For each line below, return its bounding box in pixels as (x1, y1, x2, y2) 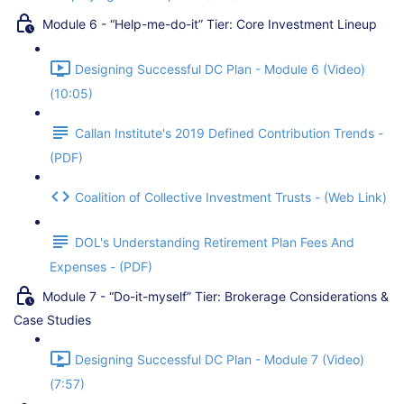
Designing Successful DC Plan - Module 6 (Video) (75, 61, 365, 78)
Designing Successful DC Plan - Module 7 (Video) (75, 352, 364, 368)
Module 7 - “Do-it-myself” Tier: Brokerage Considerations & (42, 289, 389, 305)
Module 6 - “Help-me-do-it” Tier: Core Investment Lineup (42, 16, 377, 32)
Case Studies (14, 312, 91, 327)
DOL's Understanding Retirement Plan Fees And (75, 234, 354, 251)
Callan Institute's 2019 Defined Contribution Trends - (75, 125, 383, 142)
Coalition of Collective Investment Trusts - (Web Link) (75, 189, 387, 206)
